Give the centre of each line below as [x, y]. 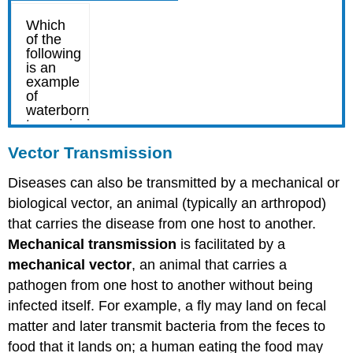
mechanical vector [70, 265]
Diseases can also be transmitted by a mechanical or [174, 183]
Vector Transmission [91, 153]
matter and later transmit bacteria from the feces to [167, 327]
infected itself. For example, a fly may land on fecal [167, 306]
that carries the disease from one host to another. [162, 224]
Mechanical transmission [93, 245]
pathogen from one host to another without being [161, 286]
